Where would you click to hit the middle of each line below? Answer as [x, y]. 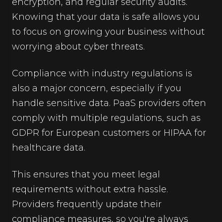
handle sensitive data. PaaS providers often [109, 103]
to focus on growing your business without [108, 31]
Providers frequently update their [87, 204]
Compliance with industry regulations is [102, 73]
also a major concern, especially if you [97, 88]
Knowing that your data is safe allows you [106, 17]
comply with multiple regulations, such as [106, 118]
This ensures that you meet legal [86, 174]
